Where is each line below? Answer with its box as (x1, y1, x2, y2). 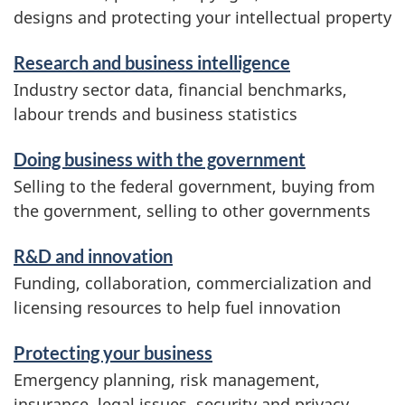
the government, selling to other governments (14, 199, 371, 221)
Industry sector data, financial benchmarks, (14, 78, 347, 100)
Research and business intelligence (14, 51, 290, 73)
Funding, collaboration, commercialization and (14, 271, 372, 294)
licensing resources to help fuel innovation (14, 296, 341, 318)
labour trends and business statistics (14, 102, 297, 125)
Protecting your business (14, 341, 212, 363)
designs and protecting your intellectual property (14, 5, 391, 28)
